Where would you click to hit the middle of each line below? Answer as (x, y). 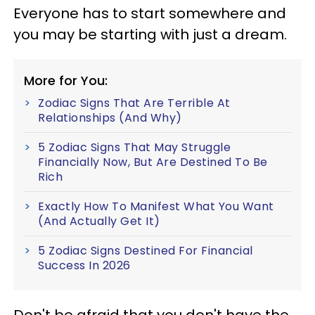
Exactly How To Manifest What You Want (156, 206)
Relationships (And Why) (110, 117)
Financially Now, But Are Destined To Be (153, 162)
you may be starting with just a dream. (152, 34)
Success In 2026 (84, 265)
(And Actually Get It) (99, 221)
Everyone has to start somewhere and (150, 13)
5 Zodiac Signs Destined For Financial (146, 250)
